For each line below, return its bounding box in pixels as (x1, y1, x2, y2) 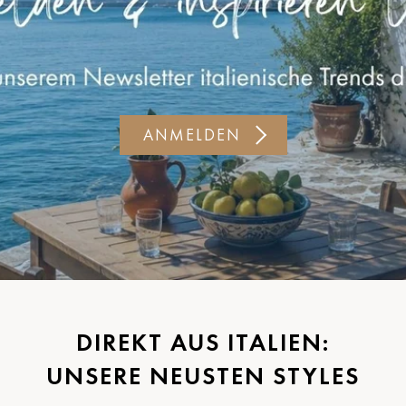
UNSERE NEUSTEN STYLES (46, 360, 360, 391)
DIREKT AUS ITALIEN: (76, 326, 330, 357)
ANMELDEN (142, 124, 241, 145)
